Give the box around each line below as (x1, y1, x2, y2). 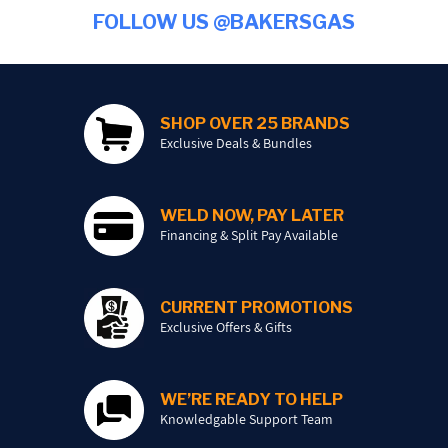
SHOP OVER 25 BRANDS (159, 113, 350, 133)
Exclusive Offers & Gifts (159, 317, 292, 336)
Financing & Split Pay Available (159, 225, 338, 244)
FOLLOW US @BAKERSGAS (93, 9, 355, 34)
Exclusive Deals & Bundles (159, 133, 312, 152)
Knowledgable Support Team (159, 409, 333, 428)
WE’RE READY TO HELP (159, 389, 343, 409)
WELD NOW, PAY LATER (159, 205, 344, 225)
